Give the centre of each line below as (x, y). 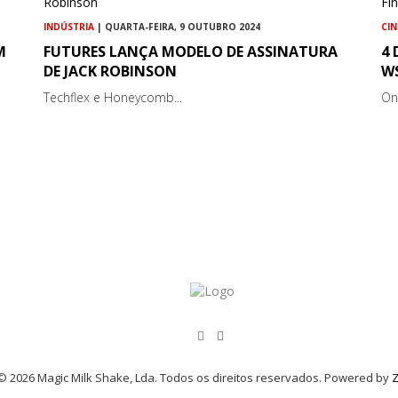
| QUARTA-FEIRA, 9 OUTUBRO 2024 (178, 27)
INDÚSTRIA (69, 27)
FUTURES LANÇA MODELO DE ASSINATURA (191, 52)
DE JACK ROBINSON (111, 72)
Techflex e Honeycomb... (113, 98)
